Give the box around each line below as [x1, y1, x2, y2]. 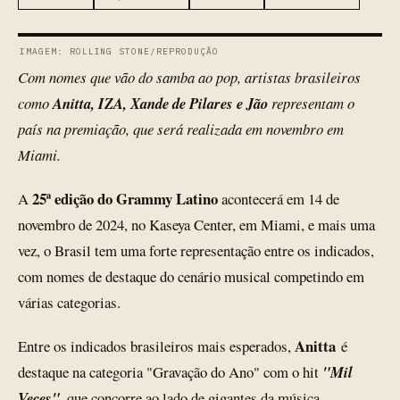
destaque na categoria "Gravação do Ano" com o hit [18, 362, 322, 382]
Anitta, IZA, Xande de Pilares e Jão [53, 93, 268, 113]
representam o [268, 93, 354, 113]
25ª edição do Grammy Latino [32, 187, 218, 210]
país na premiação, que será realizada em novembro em [18, 119, 344, 139]
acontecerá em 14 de [218, 188, 339, 209]
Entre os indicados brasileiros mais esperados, [18, 336, 295, 356]
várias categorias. [18, 292, 121, 312]
